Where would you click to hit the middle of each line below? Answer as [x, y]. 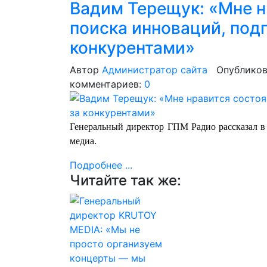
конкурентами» [132, 48]
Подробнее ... [101, 165]
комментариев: [107, 84]
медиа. [83, 141]
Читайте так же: [125, 180]
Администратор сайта [155, 70]
